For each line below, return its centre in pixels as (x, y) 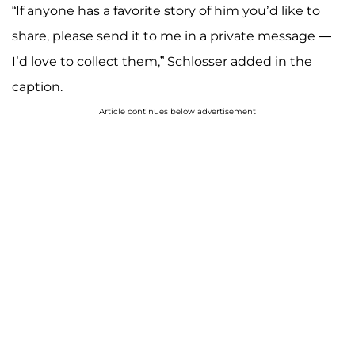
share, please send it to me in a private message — (172, 36)
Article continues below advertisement (177, 112)
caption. (37, 87)
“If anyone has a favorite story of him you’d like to (166, 11)
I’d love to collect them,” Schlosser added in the (162, 62)
